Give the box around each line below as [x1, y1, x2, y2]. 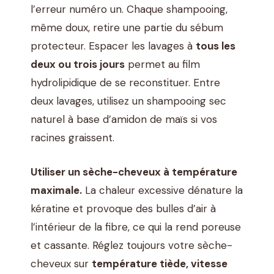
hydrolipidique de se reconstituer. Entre [31, 76, 220, 90]
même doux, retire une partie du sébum [31, 21, 223, 35]
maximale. [31, 183, 82, 197]
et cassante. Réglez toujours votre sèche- [31, 238, 232, 252]
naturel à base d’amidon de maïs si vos [31, 113, 217, 127]
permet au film [125, 57, 200, 72]
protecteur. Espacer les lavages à [31, 39, 196, 53]
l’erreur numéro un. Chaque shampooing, [31, 2, 228, 17]
